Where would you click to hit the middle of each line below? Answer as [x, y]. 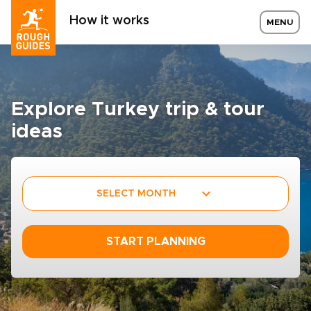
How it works [109, 21]
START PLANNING [155, 242]
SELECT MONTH [136, 193]
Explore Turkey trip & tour [138, 110]
